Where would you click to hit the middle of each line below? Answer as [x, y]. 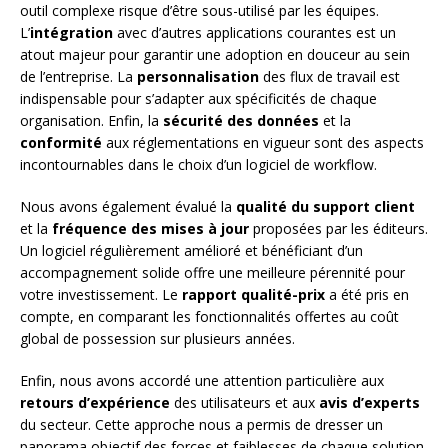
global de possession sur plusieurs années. [157, 338]
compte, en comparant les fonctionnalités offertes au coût [209, 316]
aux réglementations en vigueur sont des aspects [263, 142]
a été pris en [367, 294]
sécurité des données [241, 120]
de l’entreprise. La [78, 76]
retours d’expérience [95, 402]
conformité [61, 142]
